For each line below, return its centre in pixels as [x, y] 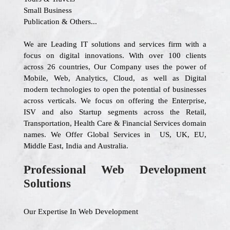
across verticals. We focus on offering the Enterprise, [115, 101]
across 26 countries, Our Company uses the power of [115, 67]
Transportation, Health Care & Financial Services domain [115, 123]
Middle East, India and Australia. [76, 146]
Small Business [48, 10]
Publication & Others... [60, 22]
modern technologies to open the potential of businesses [115, 89]
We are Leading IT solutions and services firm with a [115, 44]
